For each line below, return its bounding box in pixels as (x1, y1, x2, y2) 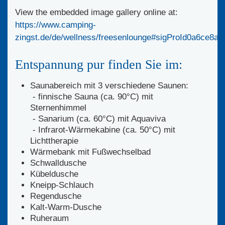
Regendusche (30, 191, 81, 201)
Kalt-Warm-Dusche (30, 202, 101, 212)
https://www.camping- (15, 20, 96, 30)
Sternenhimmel (30, 102, 86, 113)
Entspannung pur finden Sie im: (15, 57, 182, 72)
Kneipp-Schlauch (30, 180, 93, 190)
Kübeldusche (30, 169, 78, 179)
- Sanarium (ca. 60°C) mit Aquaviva (30, 114, 166, 124)
